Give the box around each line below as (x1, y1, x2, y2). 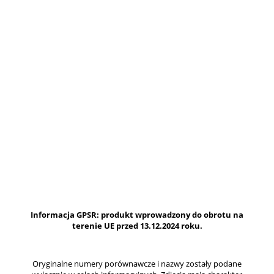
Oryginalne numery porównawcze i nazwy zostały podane (32, 258, 242, 270)
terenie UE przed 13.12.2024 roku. (72, 220, 202, 232)
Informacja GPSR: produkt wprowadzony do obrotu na (31, 209, 243, 221)
